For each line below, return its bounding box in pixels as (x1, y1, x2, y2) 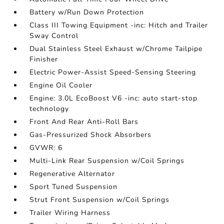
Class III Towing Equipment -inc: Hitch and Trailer (29, 20, 208, 30)
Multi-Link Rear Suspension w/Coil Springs (29, 156, 185, 166)
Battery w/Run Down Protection (29, 7, 144, 17)
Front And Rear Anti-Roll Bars (29, 117, 139, 127)
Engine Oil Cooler (29, 80, 93, 90)
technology (29, 104, 69, 114)
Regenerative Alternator (29, 169, 115, 179)
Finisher (29, 54, 58, 64)
